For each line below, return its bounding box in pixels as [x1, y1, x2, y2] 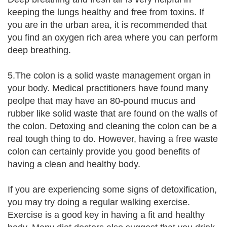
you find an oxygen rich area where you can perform [8, 32, 218, 43]
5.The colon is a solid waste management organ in [8, 70, 211, 81]
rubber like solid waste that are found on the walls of [8, 108, 217, 119]
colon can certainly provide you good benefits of [8, 146, 200, 157]
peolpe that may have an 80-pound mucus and [8, 96, 196, 106]
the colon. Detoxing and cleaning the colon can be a [8, 121, 217, 131]
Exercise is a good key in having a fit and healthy [8, 210, 205, 220]
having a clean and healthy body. [8, 159, 140, 169]
